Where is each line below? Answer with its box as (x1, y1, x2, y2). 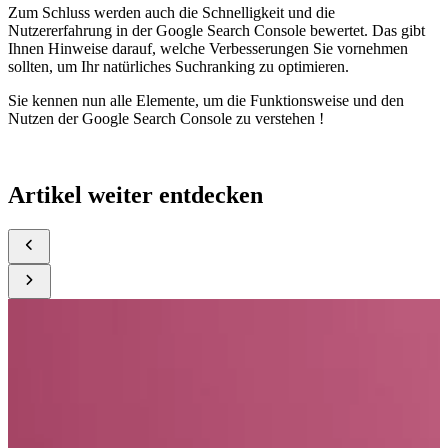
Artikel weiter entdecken (8, 181, 263, 208)
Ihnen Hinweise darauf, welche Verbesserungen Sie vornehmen (8, 39, 408, 57)
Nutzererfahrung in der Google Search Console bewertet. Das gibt (8, 21, 425, 39)
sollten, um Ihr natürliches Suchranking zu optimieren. (8, 57, 353, 75)
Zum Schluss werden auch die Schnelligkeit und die (8, 3, 335, 21)
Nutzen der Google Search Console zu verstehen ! (8, 109, 328, 127)
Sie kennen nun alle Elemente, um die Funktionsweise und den (8, 91, 404, 109)
